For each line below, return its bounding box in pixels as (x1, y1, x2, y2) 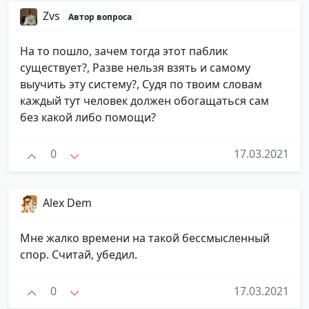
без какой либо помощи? (20, 110, 156, 126)
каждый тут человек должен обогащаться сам (20, 93, 269, 109)
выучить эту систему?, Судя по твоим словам (20, 77, 262, 92)
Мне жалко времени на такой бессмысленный (20, 230, 270, 246)
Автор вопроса (68, 11, 132, 23)
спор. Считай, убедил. (20, 246, 137, 262)
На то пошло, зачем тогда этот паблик (20, 43, 228, 59)
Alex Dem (43, 195, 92, 210)
